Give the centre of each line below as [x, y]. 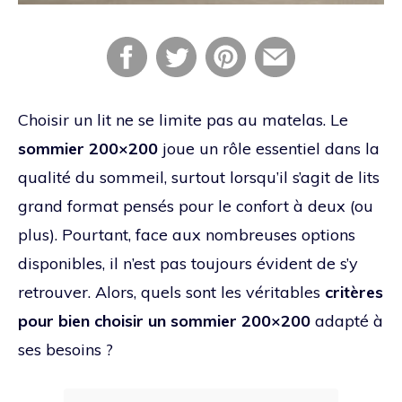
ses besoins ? [66, 349]
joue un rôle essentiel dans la [269, 148]
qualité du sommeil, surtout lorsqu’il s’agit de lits [199, 177]
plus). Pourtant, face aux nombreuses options [187, 234]
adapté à [347, 320]
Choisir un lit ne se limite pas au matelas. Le [183, 119]
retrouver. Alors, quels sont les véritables [171, 292]
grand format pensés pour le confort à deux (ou [196, 205]
